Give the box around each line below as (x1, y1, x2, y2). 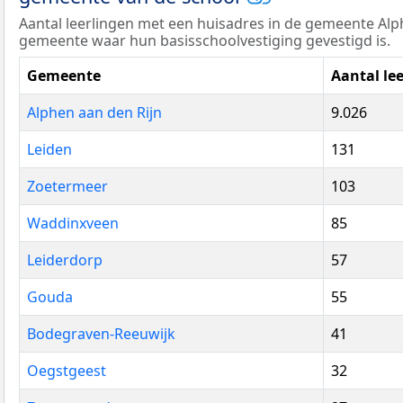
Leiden (27, 139, 72, 160)
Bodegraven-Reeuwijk (27, 324, 175, 345)
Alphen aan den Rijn (27, 103, 162, 123)
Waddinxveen (27, 213, 119, 234)
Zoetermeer (27, 176, 108, 197)
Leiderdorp (27, 250, 103, 271)
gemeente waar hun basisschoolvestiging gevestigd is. (19, 31, 390, 51)
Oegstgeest (27, 361, 106, 381)
